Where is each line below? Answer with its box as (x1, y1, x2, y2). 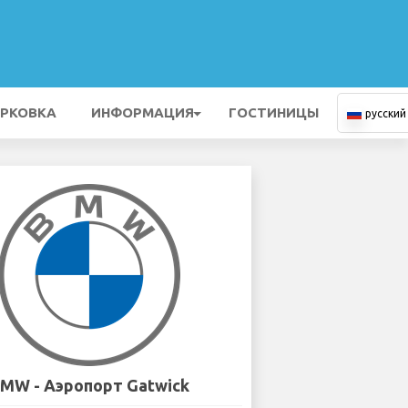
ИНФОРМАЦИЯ (91, 105, 194, 120)
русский (365, 107, 406, 119)
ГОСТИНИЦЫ (229, 105, 319, 120)
